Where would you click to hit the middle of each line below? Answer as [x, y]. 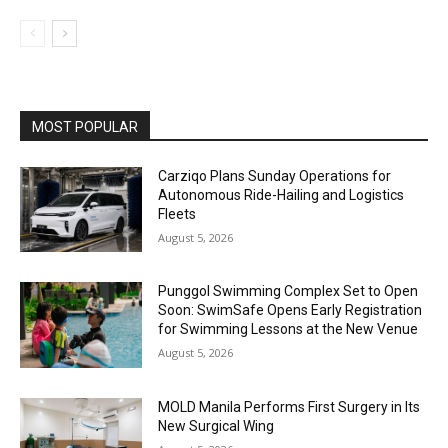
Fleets [177, 213]
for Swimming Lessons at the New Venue [288, 329]
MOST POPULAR [85, 126]
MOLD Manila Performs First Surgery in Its [289, 406]
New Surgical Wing [216, 425]
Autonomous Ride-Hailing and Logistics [281, 194]
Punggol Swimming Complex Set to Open [288, 291]
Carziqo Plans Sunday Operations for [275, 175]
